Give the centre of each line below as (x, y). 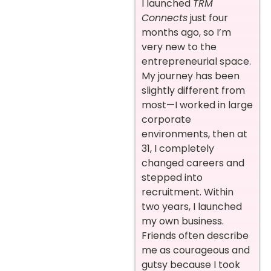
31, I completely (178, 148)
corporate (166, 119)
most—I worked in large (197, 105)
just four (208, 18)
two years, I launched (192, 206)
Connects (165, 18)
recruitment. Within (188, 192)
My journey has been (191, 76)
